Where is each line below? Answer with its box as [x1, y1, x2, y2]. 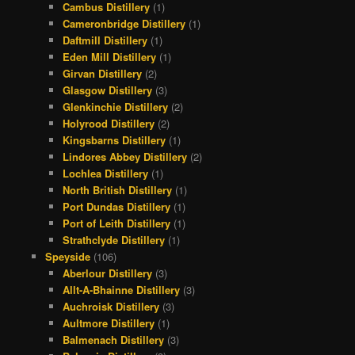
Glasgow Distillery [63, 82, 153, 98]
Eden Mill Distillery [63, 49, 157, 65]
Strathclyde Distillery [63, 232, 166, 248]
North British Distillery [63, 182, 173, 198]
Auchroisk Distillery [63, 299, 160, 315]
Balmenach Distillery [63, 332, 165, 348]
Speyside [44, 249, 90, 265]
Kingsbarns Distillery [63, 132, 166, 148]
